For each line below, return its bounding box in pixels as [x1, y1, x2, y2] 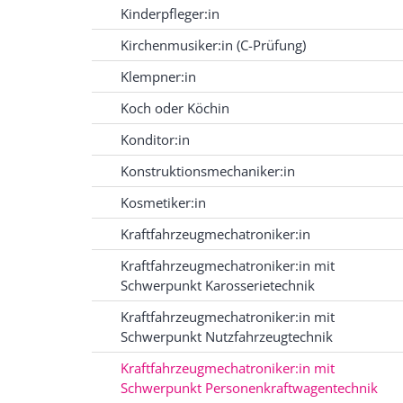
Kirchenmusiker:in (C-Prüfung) [121, 36, 306, 55]
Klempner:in [121, 67, 196, 86]
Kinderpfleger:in [121, 4, 219, 23]
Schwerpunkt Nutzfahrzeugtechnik [121, 327, 333, 346]
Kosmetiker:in [121, 193, 206, 212]
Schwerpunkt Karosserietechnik [121, 276, 315, 295]
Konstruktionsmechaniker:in [121, 162, 295, 181]
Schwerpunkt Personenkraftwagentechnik [121, 379, 378, 398]
